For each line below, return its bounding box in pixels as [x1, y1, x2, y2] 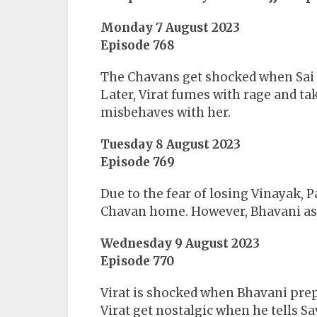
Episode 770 [100, 253, 174, 270]
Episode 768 [100, 38, 175, 54]
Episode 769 [100, 154, 175, 171]
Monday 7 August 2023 [100, 20, 240, 36]
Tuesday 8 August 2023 [100, 137, 241, 153]
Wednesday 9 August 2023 [100, 236, 260, 252]
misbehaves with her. [100, 105, 231, 121]
